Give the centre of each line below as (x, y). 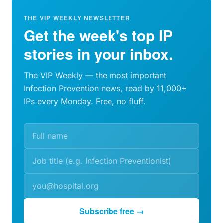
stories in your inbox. (98, 54)
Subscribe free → (111, 211)
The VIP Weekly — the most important (95, 75)
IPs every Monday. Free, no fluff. (85, 101)
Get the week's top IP (98, 35)
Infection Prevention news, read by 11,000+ (105, 88)
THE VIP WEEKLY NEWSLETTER (77, 18)
